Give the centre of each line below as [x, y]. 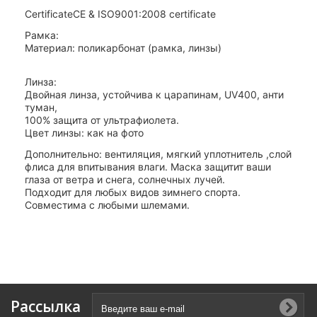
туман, [41, 108]
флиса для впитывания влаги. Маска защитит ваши [148, 167]
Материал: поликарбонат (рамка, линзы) [123, 48]
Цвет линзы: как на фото [84, 133]
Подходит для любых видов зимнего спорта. [133, 192]
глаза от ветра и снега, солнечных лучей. [125, 180]
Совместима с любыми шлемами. [107, 205]
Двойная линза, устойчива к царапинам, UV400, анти [154, 95]
